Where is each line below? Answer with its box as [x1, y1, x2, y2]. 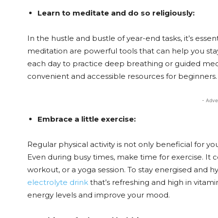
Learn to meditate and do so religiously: [37, 8, 195, 18]
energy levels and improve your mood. [27, 190, 170, 200]
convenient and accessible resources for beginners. [27, 72, 217, 81]
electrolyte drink [27, 178, 88, 187]
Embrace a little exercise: [37, 114, 138, 124]
